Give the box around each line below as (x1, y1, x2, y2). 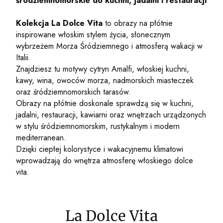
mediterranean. (16, 132, 66, 143)
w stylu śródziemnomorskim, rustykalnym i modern (16, 120, 180, 132)
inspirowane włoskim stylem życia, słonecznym (16, 29, 170, 40)
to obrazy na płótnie (105, 17, 173, 29)
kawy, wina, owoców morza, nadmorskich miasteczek (16, 75, 194, 86)
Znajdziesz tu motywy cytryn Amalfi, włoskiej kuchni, (16, 63, 189, 75)
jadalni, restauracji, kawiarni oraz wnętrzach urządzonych (16, 109, 206, 120)
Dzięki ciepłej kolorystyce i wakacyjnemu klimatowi (16, 143, 183, 155)
